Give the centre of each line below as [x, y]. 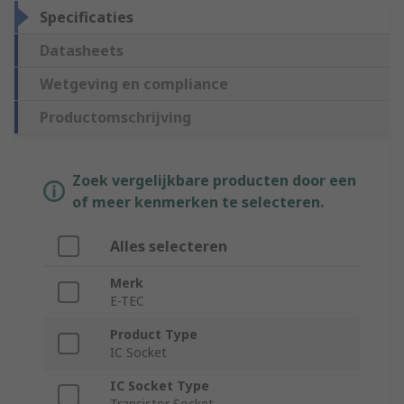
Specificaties [87, 18]
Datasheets [82, 51]
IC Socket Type [160, 386]
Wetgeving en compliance [134, 84]
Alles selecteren [169, 247]
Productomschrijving [115, 118]
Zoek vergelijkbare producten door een [214, 181]
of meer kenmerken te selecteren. [198, 202]
